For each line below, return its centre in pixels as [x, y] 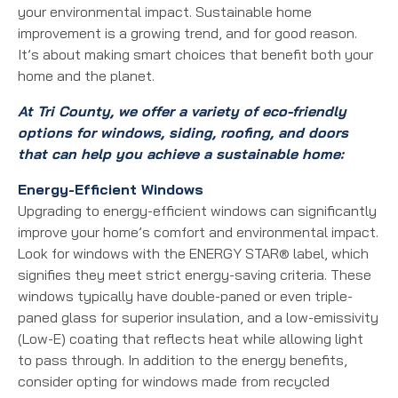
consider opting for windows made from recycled [174, 381]
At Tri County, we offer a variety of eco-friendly [182, 111]
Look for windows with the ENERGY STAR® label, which [193, 253]
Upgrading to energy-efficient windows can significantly [197, 210]
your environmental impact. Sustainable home [165, 11]
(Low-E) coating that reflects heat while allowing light [191, 338]
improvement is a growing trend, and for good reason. [187, 32]
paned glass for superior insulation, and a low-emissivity [198, 317]
